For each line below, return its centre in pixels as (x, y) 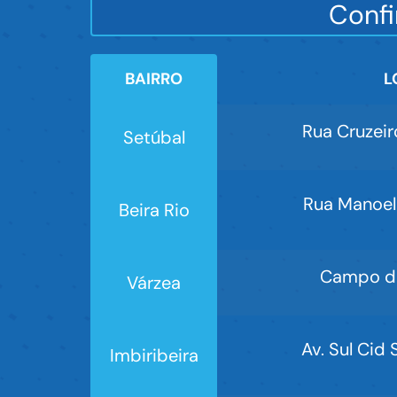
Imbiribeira (154, 356)
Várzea (154, 283)
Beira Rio (154, 210)
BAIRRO (154, 79)
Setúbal (154, 138)
